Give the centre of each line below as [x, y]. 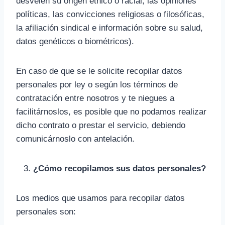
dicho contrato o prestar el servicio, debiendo [101, 125]
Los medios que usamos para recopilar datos [100, 198]
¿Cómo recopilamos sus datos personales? [120, 168]
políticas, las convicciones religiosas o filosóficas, [110, 14]
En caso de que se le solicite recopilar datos [99, 71]
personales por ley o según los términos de [97, 85]
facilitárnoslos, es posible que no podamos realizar [111, 112]
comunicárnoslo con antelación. [75, 139]
